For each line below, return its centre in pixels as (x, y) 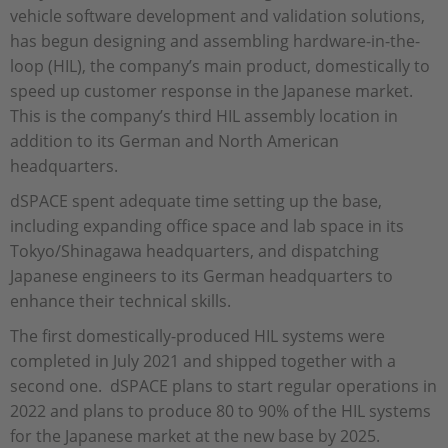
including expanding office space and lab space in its (207, 226)
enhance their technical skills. (120, 301)
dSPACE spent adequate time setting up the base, (196, 201)
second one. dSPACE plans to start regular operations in (223, 386)
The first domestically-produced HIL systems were (197, 336)
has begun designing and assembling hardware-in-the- (215, 41)
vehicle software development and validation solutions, (217, 16)
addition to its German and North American (174, 141)
